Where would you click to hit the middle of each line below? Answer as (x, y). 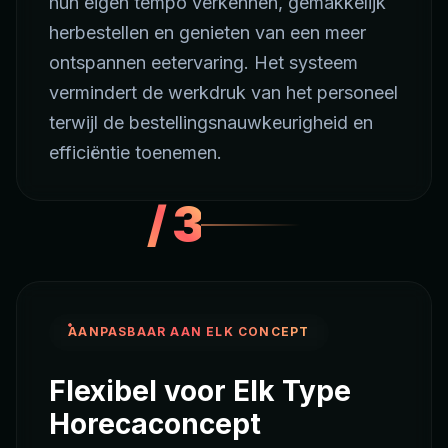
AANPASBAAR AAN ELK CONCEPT (189, 332)
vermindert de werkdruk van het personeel (223, 92)
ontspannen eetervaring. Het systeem (203, 62)
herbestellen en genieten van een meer (207, 32)
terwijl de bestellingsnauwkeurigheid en (211, 122)
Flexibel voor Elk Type (200, 390)
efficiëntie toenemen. (135, 152)
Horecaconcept (155, 423)
